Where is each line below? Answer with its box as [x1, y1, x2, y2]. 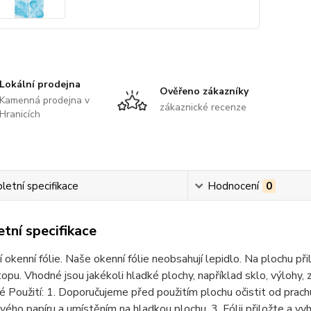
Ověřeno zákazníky [159, 85, 249, 99]
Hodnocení [208, 179, 260, 194]
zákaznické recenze [159, 101, 246, 115]
